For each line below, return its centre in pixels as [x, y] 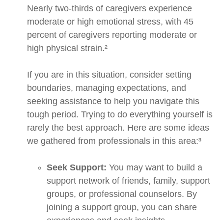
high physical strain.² [67, 48]
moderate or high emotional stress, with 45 [110, 22]
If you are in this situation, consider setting [109, 75]
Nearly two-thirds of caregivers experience [110, 9]
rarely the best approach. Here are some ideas [118, 128]
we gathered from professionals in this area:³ [114, 141]
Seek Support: [77, 168]
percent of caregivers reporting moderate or [112, 35]
